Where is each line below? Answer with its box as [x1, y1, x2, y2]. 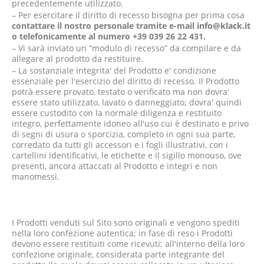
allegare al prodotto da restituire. [12, 53, 143, 64]
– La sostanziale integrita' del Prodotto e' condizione [12, 65, 216, 76]
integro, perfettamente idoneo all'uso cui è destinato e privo [12, 118, 249, 129]
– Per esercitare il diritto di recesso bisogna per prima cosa [12, 9, 245, 21]
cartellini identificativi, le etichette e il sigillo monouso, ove [12, 150, 242, 161]
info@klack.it [197, 20, 250, 31]
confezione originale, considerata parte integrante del [12, 249, 225, 260]
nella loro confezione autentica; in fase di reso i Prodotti [12, 227, 233, 239]
